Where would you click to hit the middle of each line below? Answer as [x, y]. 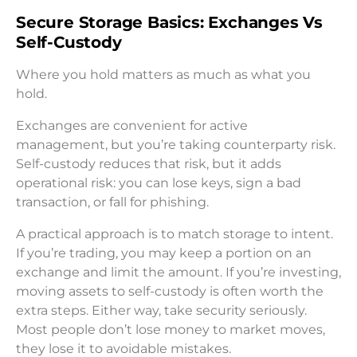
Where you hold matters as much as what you [163, 74]
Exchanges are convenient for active [132, 125]
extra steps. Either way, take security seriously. [161, 310]
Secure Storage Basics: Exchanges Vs [169, 22]
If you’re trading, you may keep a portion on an [164, 253]
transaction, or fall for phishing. [112, 202]
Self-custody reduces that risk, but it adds [149, 163]
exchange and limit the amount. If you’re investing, [178, 272]
